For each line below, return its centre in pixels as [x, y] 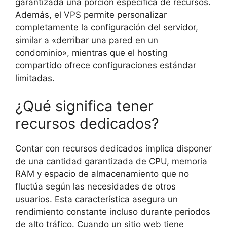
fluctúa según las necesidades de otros [96, 186]
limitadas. [35, 78]
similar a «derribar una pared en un [87, 40]
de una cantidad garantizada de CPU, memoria [111, 161]
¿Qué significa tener [84, 106]
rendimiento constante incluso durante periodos [113, 212]
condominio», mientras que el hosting [91, 53]
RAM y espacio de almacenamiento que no [102, 174]
